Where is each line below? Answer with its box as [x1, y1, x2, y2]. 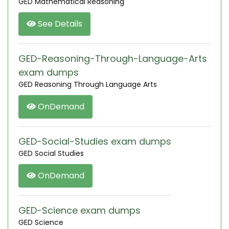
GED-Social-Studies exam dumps [18, 135, 171, 148]
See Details [36, 18, 82, 30]
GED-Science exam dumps [18, 204, 141, 217]
